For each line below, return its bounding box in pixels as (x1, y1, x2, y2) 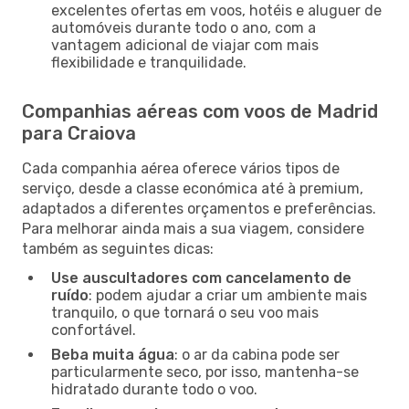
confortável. (51, 320, 136, 339)
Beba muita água (51, 345, 174, 363)
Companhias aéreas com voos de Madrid (22, 100, 378, 122)
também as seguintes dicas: (22, 239, 214, 257)
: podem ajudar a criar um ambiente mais (89, 286, 367, 304)
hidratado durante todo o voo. (51, 380, 257, 398)
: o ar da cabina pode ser (174, 345, 340, 363)
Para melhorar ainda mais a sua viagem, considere (22, 219, 364, 237)
